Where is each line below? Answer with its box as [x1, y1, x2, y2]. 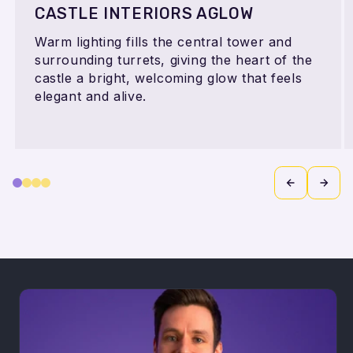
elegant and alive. [35, 87, 147, 104]
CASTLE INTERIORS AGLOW [35, 3, 254, 23]
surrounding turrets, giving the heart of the [35, 51, 313, 68]
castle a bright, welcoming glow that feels [35, 69, 303, 86]
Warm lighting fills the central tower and [35, 33, 292, 50]
